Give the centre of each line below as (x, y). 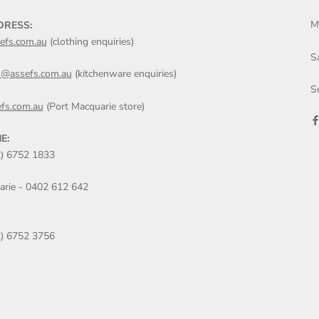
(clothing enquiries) (90, 41)
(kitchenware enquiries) (125, 74)
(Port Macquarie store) (94, 106)
